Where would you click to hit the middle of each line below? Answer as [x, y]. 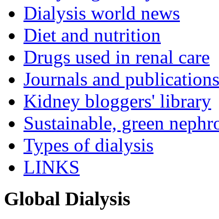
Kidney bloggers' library [117, 101]
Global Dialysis [67, 199]
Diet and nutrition [92, 35]
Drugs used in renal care [117, 57]
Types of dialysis [88, 145]
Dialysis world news [102, 13]
